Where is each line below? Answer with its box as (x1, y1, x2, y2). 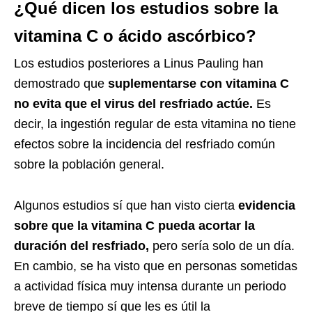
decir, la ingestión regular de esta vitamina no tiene (14, 116, 296, 131)
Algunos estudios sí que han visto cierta (14, 198, 238, 212)
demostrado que (14, 76, 108, 91)
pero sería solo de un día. (149, 238, 295, 253)
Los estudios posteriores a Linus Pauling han (14, 56, 263, 70)
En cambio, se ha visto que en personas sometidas (14, 258, 297, 273)
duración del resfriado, (14, 238, 149, 253)
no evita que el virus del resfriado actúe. (14, 96, 253, 111)
